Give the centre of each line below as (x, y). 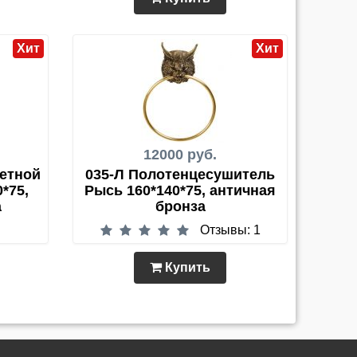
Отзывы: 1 (230, 230)
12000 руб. (180, 155)
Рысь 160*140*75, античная (180, 191)
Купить (186, 268)
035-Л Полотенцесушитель (180, 175)
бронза (180, 207)
